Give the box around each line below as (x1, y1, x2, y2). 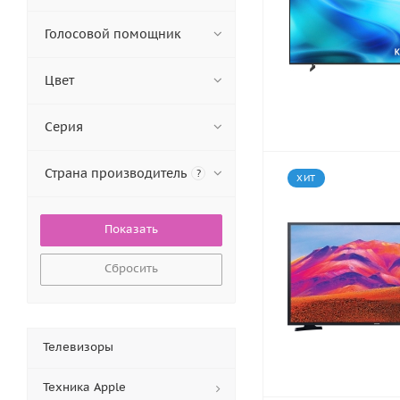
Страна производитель (45, 165, 187, 181)
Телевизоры (43, 339, 113, 354)
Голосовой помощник (45, 26, 181, 42)
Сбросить (104, 261, 158, 276)
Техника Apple (43, 379, 126, 395)
